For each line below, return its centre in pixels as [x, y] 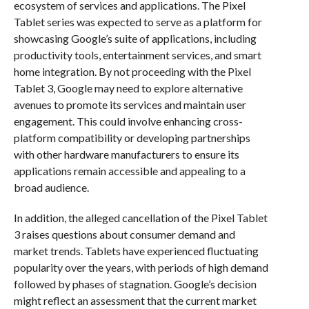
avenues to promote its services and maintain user [130, 104]
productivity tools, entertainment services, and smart [137, 55]
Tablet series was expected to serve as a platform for [138, 22]
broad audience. [51, 187]
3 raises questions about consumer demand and [124, 234]
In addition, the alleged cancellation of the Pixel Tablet [140, 218]
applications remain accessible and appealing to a [129, 171]
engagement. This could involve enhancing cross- [128, 121]
